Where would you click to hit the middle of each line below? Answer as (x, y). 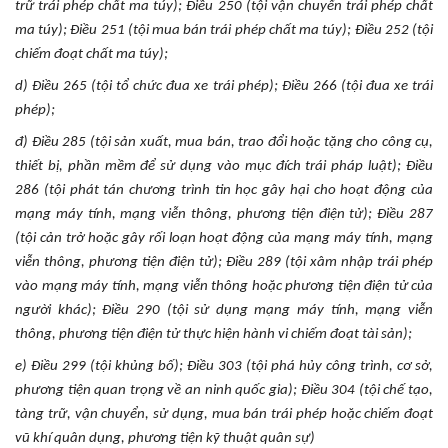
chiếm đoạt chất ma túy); (91, 54)
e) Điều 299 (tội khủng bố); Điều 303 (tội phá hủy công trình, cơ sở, (224, 366)
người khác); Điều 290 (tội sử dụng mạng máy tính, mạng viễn (224, 310)
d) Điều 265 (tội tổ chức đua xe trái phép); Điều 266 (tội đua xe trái (224, 86)
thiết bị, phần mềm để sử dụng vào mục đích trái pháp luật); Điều (224, 166)
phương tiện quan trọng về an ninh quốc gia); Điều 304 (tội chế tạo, (224, 390)
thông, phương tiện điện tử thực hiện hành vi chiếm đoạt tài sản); (213, 334)
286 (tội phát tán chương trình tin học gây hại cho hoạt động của (224, 190)
